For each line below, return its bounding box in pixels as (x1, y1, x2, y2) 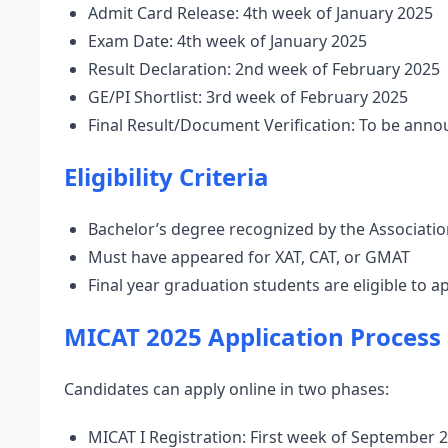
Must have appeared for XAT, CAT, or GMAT (88, 246, 410, 268)
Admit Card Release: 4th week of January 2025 (88, 2, 433, 24)
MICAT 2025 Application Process (64, 320, 441, 353)
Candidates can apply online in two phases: (64, 378, 389, 400)
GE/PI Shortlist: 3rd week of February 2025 (88, 86, 408, 108)
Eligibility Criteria (64, 160, 269, 193)
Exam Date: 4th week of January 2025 (88, 30, 367, 52)
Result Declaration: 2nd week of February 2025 (88, 58, 440, 80)
